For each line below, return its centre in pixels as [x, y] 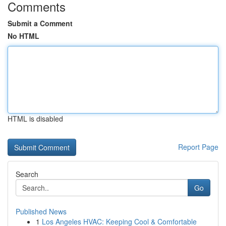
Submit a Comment [40, 23]
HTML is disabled [35, 119]
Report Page [198, 147]
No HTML [23, 36]
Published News [41, 211]
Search [27, 174]
